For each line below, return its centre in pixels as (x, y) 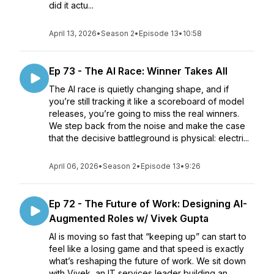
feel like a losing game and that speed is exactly (146, 249)
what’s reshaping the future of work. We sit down (147, 261)
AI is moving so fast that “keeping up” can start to (148, 236)
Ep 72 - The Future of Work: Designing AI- (148, 204)
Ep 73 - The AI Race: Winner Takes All (138, 71)
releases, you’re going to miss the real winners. (144, 113)
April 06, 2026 (74, 166)
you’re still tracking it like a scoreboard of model (146, 101)
